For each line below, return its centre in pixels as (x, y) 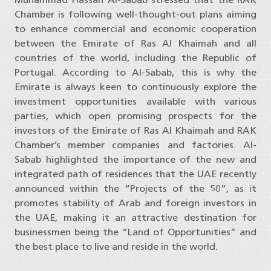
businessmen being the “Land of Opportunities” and (135, 232)
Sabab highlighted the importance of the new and (135, 160)
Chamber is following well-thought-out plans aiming (135, 15)
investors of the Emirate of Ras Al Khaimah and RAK (135, 131)
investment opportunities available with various (135, 102)
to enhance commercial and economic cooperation (135, 29)
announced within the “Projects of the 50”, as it (135, 189)
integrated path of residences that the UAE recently (135, 174)
